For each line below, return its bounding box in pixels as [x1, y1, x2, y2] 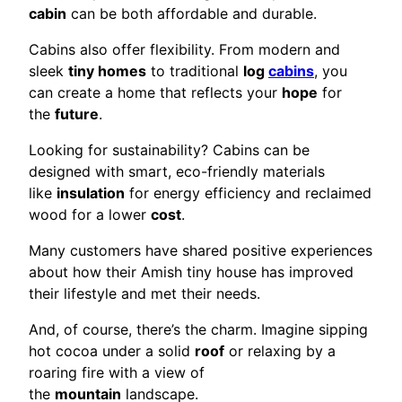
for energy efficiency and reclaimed [125, 183, 371, 202]
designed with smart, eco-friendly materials [29, 162, 325, 180]
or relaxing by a [224, 341, 336, 360]
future [55, 104, 99, 123]
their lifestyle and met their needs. [29, 284, 260, 302]
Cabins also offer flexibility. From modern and [29, 39, 340, 58]
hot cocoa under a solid [29, 341, 195, 360]
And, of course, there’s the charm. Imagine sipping [29, 319, 368, 338]
